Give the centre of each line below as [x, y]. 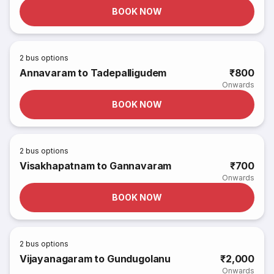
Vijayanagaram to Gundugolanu [95, 259]
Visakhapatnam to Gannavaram [96, 166]
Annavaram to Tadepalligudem [93, 73]
